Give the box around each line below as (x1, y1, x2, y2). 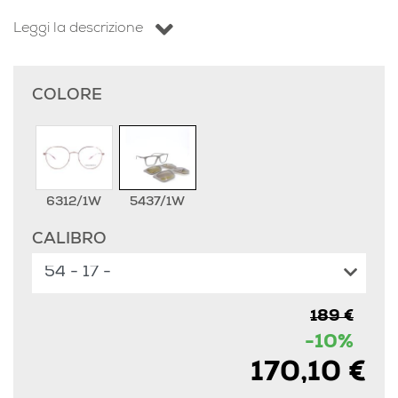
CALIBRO (32, 232, 107, 248)
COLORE (32, 89, 102, 105)
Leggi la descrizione (13, 21, 143, 36)
